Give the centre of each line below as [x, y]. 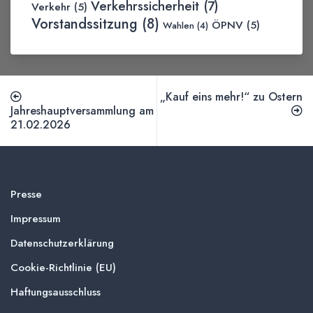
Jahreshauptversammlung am [82, 110]
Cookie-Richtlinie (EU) [63, 267]
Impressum [36, 218]
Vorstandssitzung [85, 24]
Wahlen [179, 25]
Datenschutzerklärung [62, 243]
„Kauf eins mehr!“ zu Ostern [231, 96]
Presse [26, 194]
